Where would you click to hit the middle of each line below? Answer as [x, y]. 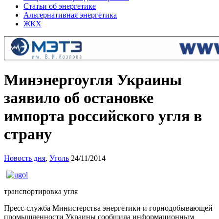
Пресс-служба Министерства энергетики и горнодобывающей [108, 208]
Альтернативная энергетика [70, 15]
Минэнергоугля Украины [93, 80]
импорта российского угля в [103, 116]
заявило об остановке [79, 98]
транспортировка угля [41, 191]
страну [28, 134]
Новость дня [25, 158]
